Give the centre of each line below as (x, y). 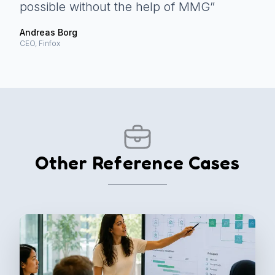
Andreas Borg (48, 33)
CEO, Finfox (40, 44)
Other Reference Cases (137, 163)
